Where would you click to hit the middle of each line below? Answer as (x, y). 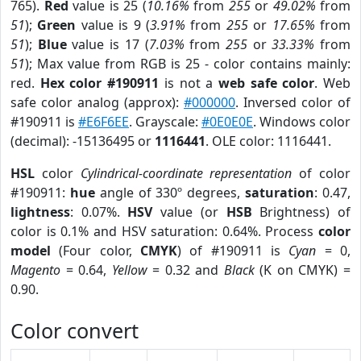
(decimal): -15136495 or (83, 141)
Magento (35, 270)
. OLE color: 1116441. (268, 141)
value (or (189, 212)
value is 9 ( (113, 25)
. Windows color (302, 122)
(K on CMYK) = (303, 270)
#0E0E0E (227, 122)
